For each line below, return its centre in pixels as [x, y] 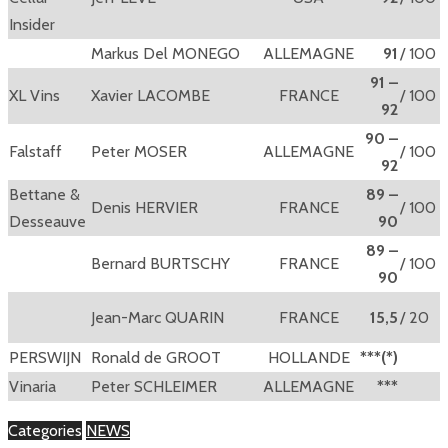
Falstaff [35, 152]
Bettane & [44, 195]
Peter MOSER [139, 152]
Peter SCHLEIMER [154, 387]
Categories [45, 431]
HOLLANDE [308, 358]
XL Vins [34, 96]
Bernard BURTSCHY [160, 264]
